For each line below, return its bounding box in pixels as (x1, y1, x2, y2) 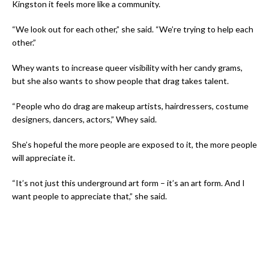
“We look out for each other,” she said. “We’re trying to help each (12, 24, 253, 35)
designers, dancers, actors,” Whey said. (12, 114, 157, 125)
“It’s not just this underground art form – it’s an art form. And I (12, 178, 245, 189)
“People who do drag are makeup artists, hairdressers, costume (12, 101, 249, 112)
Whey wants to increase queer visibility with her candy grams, (12, 62, 243, 73)
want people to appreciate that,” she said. (12, 191, 167, 202)
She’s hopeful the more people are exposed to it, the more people (12, 139, 257, 150)
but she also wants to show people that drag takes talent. (12, 76, 229, 86)
